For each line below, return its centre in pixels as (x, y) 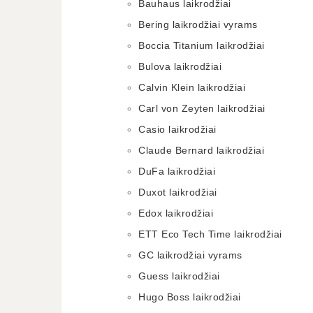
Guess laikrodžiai (179, 276)
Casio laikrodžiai (177, 129)
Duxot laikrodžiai (178, 192)
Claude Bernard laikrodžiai (201, 150)
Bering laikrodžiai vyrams (198, 24)
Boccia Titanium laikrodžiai (202, 45)
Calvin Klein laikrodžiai (192, 87)
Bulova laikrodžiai (180, 66)
